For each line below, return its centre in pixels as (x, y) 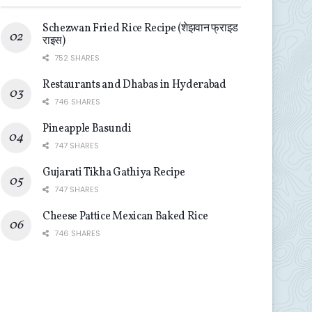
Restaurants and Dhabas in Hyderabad (134, 85)
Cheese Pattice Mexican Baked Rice (125, 217)
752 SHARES (76, 58)
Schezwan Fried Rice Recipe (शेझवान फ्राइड (141, 29)
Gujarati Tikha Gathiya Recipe (114, 173)
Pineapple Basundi (87, 129)
